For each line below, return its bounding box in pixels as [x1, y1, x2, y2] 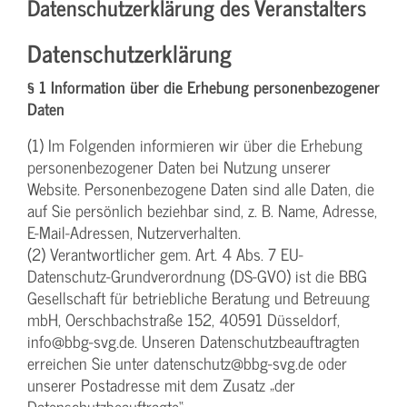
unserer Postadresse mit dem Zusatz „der [27, 371, 295, 398]
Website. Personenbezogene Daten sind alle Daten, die [27, 174, 374, 202]
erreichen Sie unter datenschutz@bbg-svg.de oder [27, 349, 347, 376]
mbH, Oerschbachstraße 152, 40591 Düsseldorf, [27, 305, 340, 333]
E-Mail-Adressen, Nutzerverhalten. [27, 218, 241, 245]
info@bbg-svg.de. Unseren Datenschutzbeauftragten [27, 327, 360, 354]
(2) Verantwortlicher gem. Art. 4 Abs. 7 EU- [27, 240, 303, 267]
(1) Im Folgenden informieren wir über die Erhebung [27, 131, 362, 158]
